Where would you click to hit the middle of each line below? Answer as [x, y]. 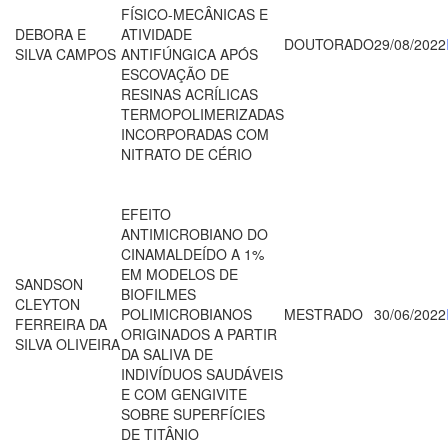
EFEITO [146, 213]
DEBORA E [50, 33]
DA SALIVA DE [167, 353]
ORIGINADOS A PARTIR [199, 333]
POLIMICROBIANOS [186, 313]
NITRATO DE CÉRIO [186, 153]
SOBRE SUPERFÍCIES [193, 413]
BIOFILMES [158, 293]
